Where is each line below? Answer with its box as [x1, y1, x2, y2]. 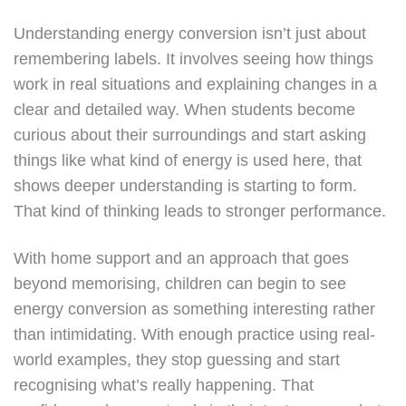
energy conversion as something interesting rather [14, 300, 375, 318]
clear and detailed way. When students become [14, 101, 355, 119]
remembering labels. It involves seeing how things [14, 50, 373, 68]
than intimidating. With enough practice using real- [14, 325, 375, 343]
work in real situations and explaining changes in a [14, 75, 377, 93]
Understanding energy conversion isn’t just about [14, 24, 366, 43]
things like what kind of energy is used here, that [14, 151, 362, 169]
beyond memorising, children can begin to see [14, 275, 346, 293]
